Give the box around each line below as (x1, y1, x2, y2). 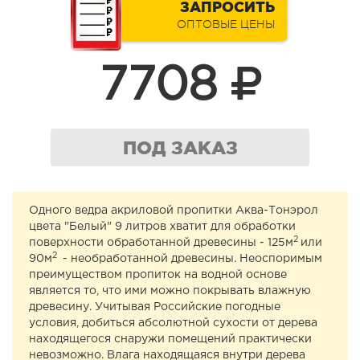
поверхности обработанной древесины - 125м (29, 238, 293, 248)
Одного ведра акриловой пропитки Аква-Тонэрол (29, 206, 318, 216)
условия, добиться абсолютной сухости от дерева (29, 318, 317, 329)
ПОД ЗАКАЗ (122, 137, 238, 158)
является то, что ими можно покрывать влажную (29, 286, 311, 297)
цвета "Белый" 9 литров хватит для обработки (29, 222, 296, 232)
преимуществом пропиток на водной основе (29, 270, 287, 280)
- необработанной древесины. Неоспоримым (59, 254, 322, 264)
